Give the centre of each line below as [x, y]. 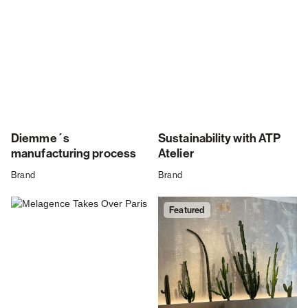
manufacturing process [74, 154]
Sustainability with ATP [220, 139]
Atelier [176, 154]
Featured [187, 210]
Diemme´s [40, 139]
